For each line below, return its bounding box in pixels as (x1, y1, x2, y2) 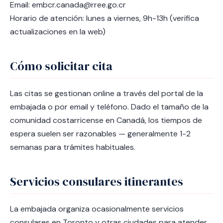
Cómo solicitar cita (10, 58, 112, 74)
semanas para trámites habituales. (10, 142, 135, 152)
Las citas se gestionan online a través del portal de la (10, 88, 203, 99)
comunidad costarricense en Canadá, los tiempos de (10, 115, 202, 125)
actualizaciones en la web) (10, 26, 106, 37)
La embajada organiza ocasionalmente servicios (10, 204, 184, 214)
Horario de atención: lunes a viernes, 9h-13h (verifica (10, 13, 199, 23)
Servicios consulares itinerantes (10, 173, 183, 190)
